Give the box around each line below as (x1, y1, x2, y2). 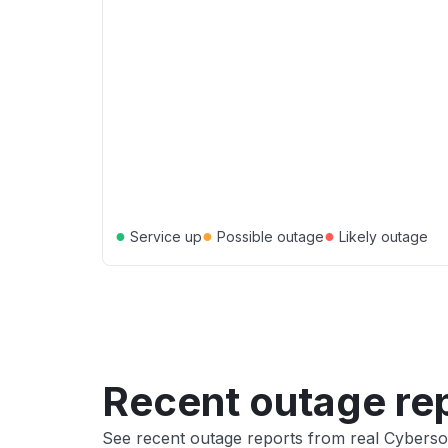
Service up (126, 227, 202, 245)
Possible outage (213, 227, 324, 245)
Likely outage (335, 227, 428, 245)
